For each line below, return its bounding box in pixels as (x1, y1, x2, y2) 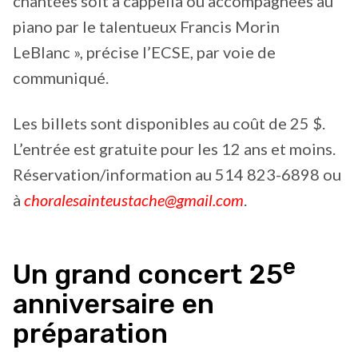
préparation (13, 316, 168, 350)
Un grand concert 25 (13, 257, 283, 291)
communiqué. (13, 67, 109, 87)
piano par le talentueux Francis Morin (13, 16, 280, 36)
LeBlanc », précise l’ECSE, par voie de (13, 42, 276, 62)
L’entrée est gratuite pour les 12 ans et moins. (13, 139, 336, 159)
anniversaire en (13, 287, 214, 320)
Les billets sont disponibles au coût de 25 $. (13, 113, 325, 133)
